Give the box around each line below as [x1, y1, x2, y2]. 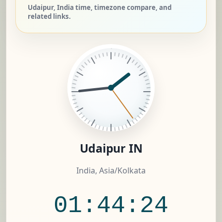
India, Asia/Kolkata [76, 165, 146, 176]
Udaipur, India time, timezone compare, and [28, 3, 171, 12]
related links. [28, 12, 71, 21]
